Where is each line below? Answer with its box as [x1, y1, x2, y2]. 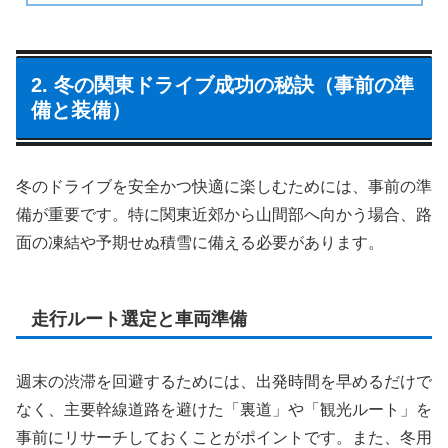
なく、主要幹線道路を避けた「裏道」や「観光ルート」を [16, 400, 432, 418]
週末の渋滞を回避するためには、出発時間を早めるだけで [16, 372, 432, 390]
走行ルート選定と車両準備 [31, 308, 247, 329]
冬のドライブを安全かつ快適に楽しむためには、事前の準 [16, 177, 432, 195]
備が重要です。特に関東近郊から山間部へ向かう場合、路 [16, 205, 432, 223]
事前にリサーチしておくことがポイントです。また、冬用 [16, 428, 432, 446]
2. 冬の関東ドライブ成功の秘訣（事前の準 [31, 74, 414, 97]
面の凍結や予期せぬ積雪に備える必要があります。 [16, 233, 384, 251]
